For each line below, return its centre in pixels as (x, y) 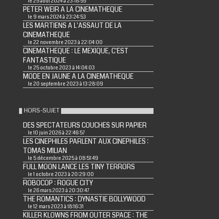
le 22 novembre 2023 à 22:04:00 (65, 43)
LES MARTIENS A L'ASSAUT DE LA (72, 26)
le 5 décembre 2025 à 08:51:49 (63, 159)
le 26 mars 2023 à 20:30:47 (58, 191)
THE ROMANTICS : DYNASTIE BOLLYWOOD (84, 199)
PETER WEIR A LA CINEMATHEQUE (72, 10)
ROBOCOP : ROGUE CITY (58, 183)
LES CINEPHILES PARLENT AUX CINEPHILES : (86, 142)
